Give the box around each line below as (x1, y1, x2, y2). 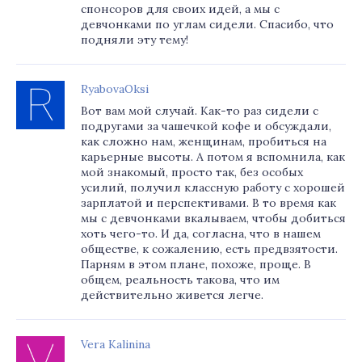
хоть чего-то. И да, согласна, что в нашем (81, 226, 321, 241)
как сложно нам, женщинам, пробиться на (81, 134, 326, 149)
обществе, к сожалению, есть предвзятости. (81, 242, 338, 256)
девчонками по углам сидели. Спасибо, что (81, 17, 334, 32)
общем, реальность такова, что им (81, 272, 280, 287)
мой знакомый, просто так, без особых (81, 165, 303, 179)
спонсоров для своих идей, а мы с (81, 2, 280, 16)
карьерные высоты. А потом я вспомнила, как (81, 149, 345, 164)
